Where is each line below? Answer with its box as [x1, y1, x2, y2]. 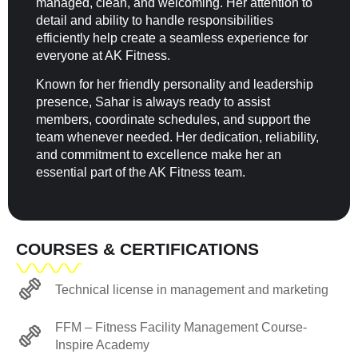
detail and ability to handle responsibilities [36, 13, 273, 27]
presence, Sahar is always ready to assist [36, 95, 270, 109]
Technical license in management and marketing [54, 282, 328, 296]
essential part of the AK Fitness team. [36, 165, 245, 180]
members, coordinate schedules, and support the [36, 113, 311, 127]
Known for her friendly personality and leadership [36, 78, 313, 92]
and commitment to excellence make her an [36, 148, 281, 162]
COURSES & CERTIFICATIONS [16, 240, 259, 259]
